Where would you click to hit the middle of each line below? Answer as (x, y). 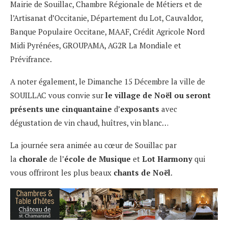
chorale (34, 159)
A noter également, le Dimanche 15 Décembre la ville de (108, 81)
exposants (141, 109)
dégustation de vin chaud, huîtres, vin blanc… (89, 122)
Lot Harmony (168, 159)
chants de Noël (142, 172)
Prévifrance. (31, 59)
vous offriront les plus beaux (62, 172)
